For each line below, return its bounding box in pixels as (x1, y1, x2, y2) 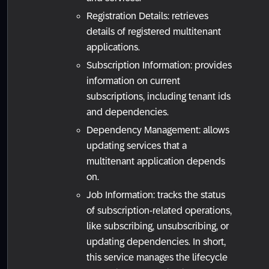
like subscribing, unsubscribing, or (86, 221, 229, 232)
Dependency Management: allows (86, 125, 229, 136)
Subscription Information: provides (86, 60, 232, 71)
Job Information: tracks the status (86, 190, 225, 201)
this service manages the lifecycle (86, 252, 228, 263)
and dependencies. (86, 107, 169, 118)
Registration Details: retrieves (86, 11, 208, 22)
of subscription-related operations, (86, 205, 232, 216)
